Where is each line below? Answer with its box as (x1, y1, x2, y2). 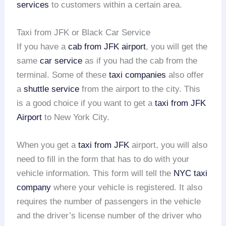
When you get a (17, 140, 79, 150)
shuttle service (24, 84, 80, 94)
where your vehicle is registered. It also (51, 183, 203, 193)
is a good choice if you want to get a (17, 98, 155, 108)
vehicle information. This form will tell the (17, 168, 174, 179)
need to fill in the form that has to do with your (17, 154, 190, 164)
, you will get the (146, 42, 208, 52)
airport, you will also (129, 140, 208, 150)
